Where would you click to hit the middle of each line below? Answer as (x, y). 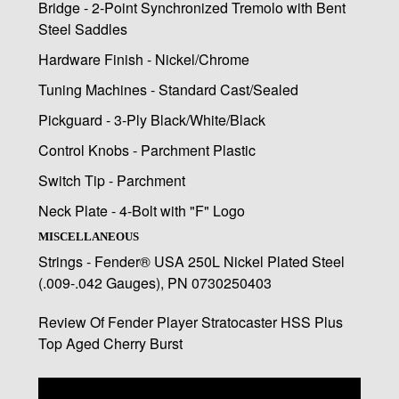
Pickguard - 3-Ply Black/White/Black (151, 120)
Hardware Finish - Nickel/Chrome (143, 60)
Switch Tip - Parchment (111, 181)
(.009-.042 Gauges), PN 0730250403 (155, 283)
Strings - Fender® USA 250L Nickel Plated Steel (191, 262)
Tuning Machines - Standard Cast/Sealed (168, 90)
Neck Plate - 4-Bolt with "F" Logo (141, 211)
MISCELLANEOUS (88, 237)
